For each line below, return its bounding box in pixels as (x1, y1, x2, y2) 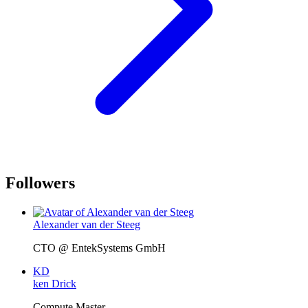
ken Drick (33, 278, 76, 290)
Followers (5, 174, 75, 192)
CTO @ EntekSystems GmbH (33, 242, 166, 254)
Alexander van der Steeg (33, 219, 140, 231)
